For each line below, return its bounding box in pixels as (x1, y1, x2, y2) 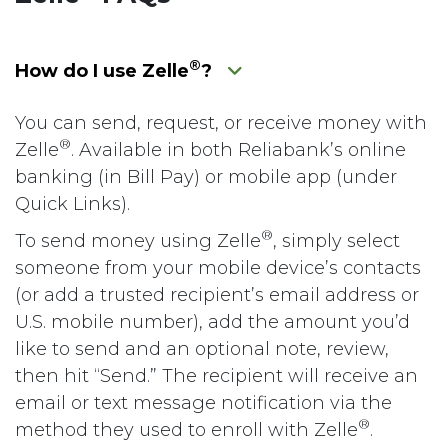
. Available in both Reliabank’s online (71, 138, 406, 161)
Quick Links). (15, 192, 130, 215)
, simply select (273, 229, 400, 252)
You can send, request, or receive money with (15, 111, 427, 134)
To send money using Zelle (15, 229, 261, 252)
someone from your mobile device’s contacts (15, 256, 421, 279)
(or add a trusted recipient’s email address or (15, 283, 419, 306)
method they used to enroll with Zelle (15, 418, 358, 441)
